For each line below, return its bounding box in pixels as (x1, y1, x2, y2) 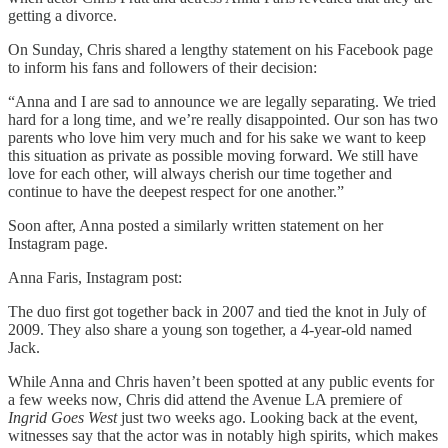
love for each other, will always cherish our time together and (8, 164, 392, 182)
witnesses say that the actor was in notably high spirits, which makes (8, 426, 438, 444)
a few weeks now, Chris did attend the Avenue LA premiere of (8, 390, 402, 408)
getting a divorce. (8, 6, 117, 24)
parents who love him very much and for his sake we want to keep (8, 128, 426, 146)
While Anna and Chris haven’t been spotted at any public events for (8, 372, 434, 390)
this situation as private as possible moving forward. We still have (8, 146, 418, 164)
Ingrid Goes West (8, 408, 121, 426)
